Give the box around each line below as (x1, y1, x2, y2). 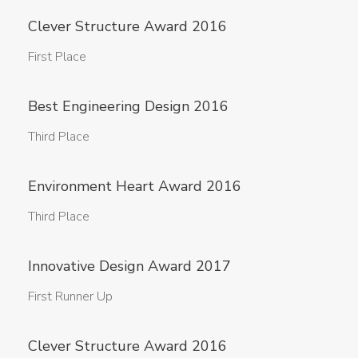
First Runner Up (28, 288, 113, 305)
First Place (28, 48, 86, 66)
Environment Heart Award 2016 (28, 177, 241, 196)
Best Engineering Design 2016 (28, 97, 229, 116)
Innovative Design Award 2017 (28, 257, 231, 276)
